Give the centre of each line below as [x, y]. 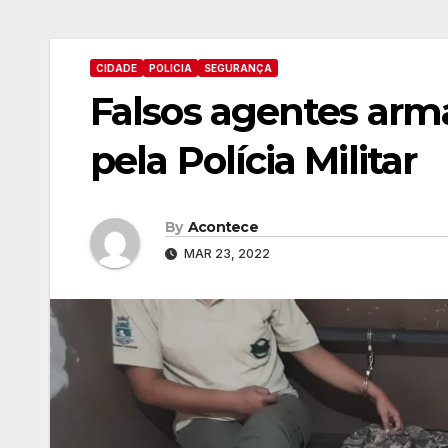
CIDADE [116, 68]
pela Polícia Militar [253, 161]
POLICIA [170, 68]
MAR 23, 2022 [225, 253]
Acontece [223, 226]
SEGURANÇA [238, 68]
